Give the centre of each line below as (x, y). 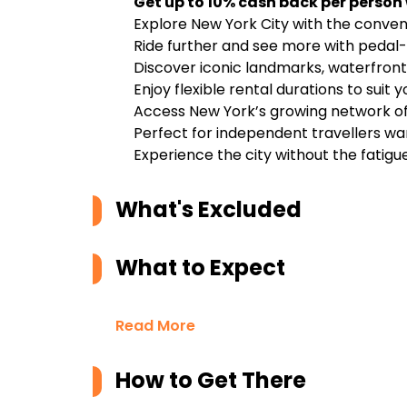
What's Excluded (208, 209)
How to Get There (211, 380)
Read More (155, 326)
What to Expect (200, 268)
